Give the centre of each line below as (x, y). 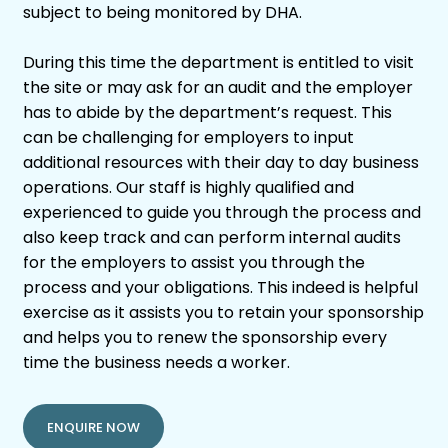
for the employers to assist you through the (194, 262)
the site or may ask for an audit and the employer (218, 87)
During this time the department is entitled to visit (218, 62)
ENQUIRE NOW (93, 427)
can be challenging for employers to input (188, 137)
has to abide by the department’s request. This (207, 112)
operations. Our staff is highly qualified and (188, 187)
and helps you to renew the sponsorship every (205, 337)
